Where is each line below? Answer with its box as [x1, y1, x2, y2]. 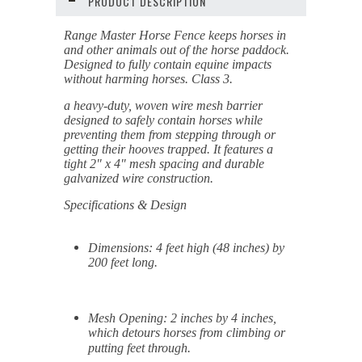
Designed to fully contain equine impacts [64, 57, 271, 71]
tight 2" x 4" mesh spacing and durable [64, 157, 264, 170]
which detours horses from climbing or [88, 326, 285, 341]
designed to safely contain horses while [64, 113, 263, 127]
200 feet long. [88, 255, 158, 271]
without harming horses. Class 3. [64, 72, 233, 86]
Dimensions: [88, 241, 153, 255]
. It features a [207, 142, 273, 156]
